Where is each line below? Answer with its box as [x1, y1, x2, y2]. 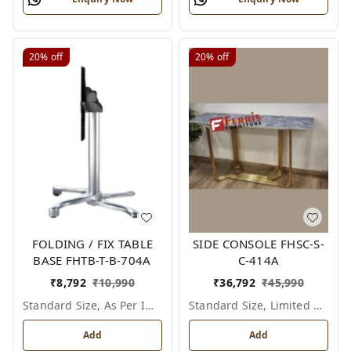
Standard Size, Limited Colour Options [313, 298, 322, 313]
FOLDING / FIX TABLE [31, 236, 154, 252]
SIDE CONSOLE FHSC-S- [193, 236, 324, 252]
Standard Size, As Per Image [144, 298, 154, 313]
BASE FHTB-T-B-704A [33, 252, 152, 269]
